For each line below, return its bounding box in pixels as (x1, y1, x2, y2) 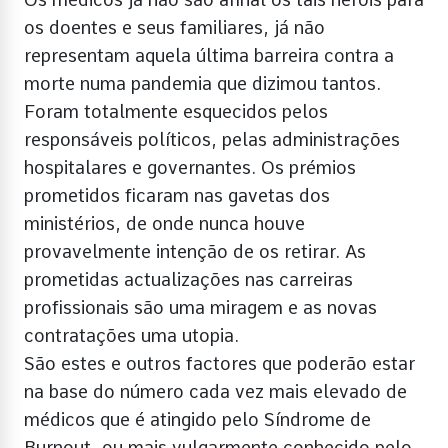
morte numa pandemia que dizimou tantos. (24, 72, 381, 94)
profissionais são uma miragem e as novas (24, 296, 377, 318)
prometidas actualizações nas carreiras (24, 268, 353, 290)
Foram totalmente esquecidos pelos (24, 100, 328, 122)
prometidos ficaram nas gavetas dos (24, 184, 330, 206)
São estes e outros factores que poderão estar (24, 352, 415, 374)
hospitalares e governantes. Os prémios (24, 156, 356, 178)
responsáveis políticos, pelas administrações (24, 128, 400, 150)
